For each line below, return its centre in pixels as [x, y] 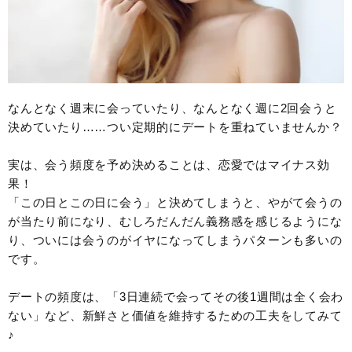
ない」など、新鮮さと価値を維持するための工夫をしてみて [175, 316]
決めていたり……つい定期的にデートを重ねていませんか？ [175, 127]
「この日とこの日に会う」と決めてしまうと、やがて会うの [175, 203]
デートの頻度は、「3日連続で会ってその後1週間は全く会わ [176, 297]
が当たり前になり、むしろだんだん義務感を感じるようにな [175, 222]
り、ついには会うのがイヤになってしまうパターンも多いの [175, 240]
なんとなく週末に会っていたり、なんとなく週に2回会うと [172, 108]
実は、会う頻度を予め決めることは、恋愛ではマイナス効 [169, 165]
